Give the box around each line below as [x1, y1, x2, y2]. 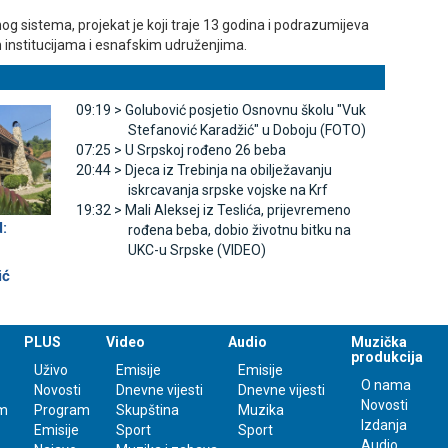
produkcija [351, 349, 424, 366]
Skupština [115, 402, 179, 419]
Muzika [238, 402, 285, 419]
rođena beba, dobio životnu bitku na [127, 222, 351, 239]
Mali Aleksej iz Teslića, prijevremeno [124, 202, 351, 219]
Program [33, 402, 90, 419]
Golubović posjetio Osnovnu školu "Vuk [124, 102, 366, 119]
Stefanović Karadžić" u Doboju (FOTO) [127, 122, 366, 139]
